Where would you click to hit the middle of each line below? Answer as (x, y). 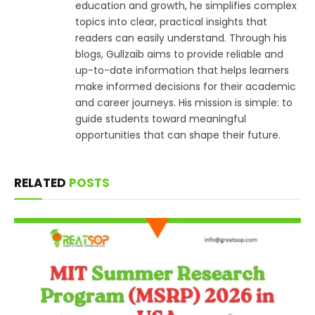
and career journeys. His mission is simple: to (184, 102)
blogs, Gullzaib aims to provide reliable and (179, 54)
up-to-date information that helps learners (182, 70)
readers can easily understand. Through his (181, 38)
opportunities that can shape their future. (178, 135)
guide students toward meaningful (161, 118)
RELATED (41, 182)
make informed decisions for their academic (186, 86)
